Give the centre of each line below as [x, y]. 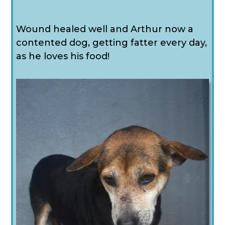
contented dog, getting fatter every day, [112, 43]
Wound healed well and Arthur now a [105, 29]
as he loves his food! [63, 56]
